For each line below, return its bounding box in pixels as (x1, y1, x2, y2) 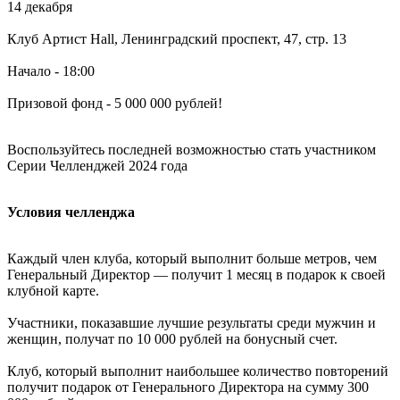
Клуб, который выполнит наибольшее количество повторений (7, 362, 388, 379)
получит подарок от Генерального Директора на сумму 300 (7, 379, 369, 395)
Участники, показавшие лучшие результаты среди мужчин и (7, 314, 376, 330)
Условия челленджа (7, 204, 135, 220)
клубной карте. (7, 282, 99, 298)
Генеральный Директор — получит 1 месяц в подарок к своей (7, 266, 386, 282)
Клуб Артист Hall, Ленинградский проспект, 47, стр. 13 (7, 30, 346, 46)
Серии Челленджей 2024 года (7, 157, 187, 173)
